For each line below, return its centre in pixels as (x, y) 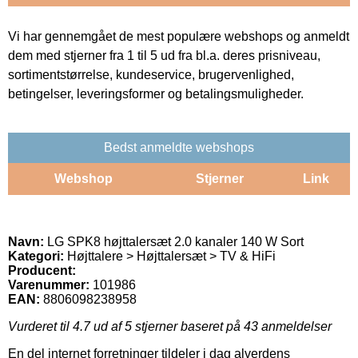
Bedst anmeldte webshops (179, 147)
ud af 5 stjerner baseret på (167, 326)
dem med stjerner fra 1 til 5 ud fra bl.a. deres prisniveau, (164, 55)
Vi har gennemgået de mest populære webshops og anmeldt (179, 36)
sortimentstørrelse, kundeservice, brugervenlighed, (151, 74)
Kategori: (36, 256)
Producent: (42, 270)
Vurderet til (40, 326)
